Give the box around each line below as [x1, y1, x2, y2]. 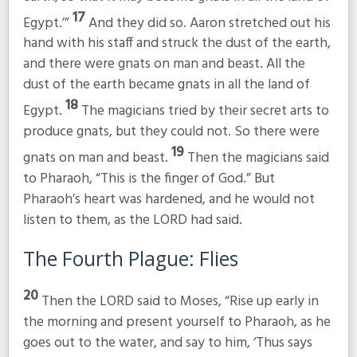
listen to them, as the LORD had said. [22, 209, 242, 233]
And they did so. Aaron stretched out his [88, 11, 331, 35]
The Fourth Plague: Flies [22, 245, 238, 272]
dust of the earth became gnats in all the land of [22, 73, 310, 97]
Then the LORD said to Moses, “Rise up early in [41, 290, 319, 314]
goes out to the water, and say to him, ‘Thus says [22, 331, 312, 355]
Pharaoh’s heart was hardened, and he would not [22, 188, 315, 212]
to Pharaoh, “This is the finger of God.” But [22, 167, 275, 191]
